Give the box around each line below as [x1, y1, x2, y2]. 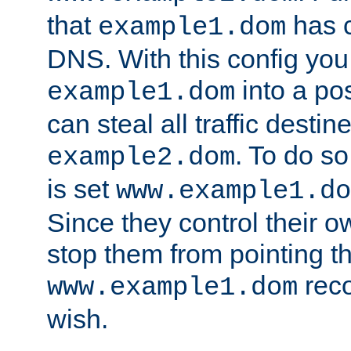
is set [47, 174, 116, 204]
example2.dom [47, 143, 235, 173]
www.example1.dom [47, 273, 298, 303]
